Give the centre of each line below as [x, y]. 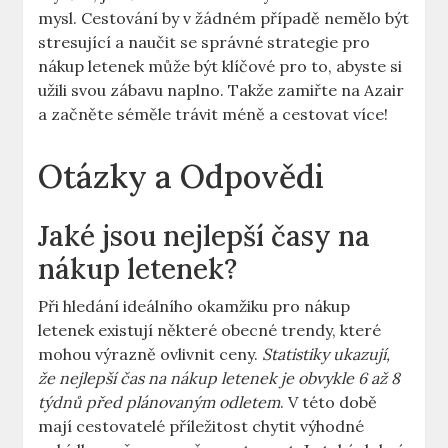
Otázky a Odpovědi [181, 177]
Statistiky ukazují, [326, 354]
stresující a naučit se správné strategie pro [204, 42]
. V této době [329, 402]
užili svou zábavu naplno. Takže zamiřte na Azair [221, 90]
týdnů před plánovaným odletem [159, 402]
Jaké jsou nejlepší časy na [204, 236]
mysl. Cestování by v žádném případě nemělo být [224, 18]
